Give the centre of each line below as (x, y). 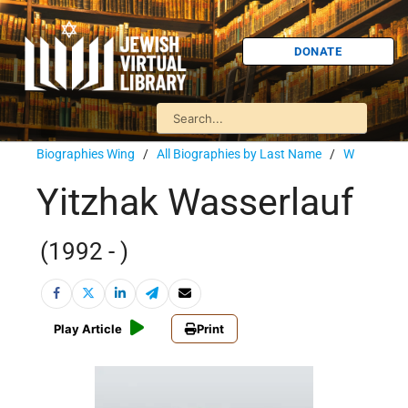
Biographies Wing (86, 154)
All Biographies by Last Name (239, 154)
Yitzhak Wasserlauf (195, 203)
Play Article (88, 329)
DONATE (318, 51)
